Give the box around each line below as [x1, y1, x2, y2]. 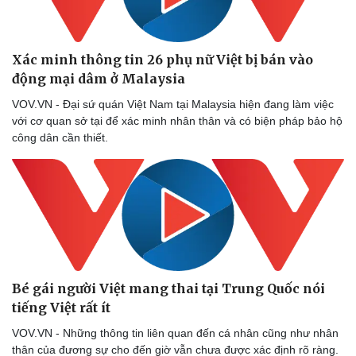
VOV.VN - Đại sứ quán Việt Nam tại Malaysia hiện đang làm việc [12, 98, 334, 111]
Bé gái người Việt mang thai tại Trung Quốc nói [12, 280, 325, 296]
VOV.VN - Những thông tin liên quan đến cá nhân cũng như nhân [12, 326, 339, 339]
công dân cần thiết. [12, 131, 108, 145]
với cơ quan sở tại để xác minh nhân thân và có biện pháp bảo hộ [12, 114, 342, 128]
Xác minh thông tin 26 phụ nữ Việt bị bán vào [12, 52, 313, 68]
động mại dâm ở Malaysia [12, 71, 185, 87]
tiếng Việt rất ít [12, 299, 110, 315]
